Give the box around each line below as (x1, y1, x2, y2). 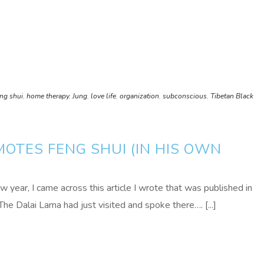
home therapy (27, 91, 69, 101)
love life (91, 91, 116, 101)
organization (120, 91, 159, 101)
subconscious (163, 91, 207, 101)
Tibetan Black (210, 91, 253, 101)
